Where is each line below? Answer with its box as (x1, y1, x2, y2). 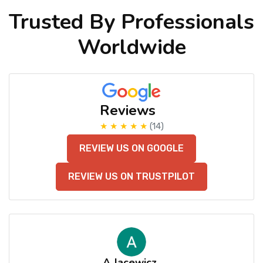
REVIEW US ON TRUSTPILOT (68, 171, 195, 183)
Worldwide (77, 33, 186, 62)
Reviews (99, 101, 156, 120)
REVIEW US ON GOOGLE (79, 143, 184, 154)
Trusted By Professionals (9, 8, 254, 36)
